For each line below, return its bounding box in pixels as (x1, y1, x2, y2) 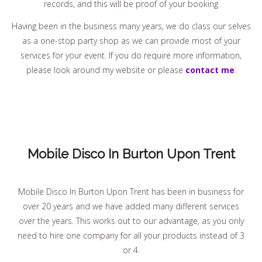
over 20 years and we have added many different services (23, 200, 239, 212)
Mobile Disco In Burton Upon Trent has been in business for (18, 185, 244, 197)
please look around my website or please (26, 64, 185, 75)
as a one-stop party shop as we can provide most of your (22, 35, 240, 46)
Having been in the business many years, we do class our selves (11, 20, 251, 32)
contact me (185, 64, 235, 75)
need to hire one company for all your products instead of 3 (18, 229, 244, 241)
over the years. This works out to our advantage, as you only (18, 215, 244, 226)
